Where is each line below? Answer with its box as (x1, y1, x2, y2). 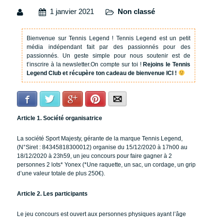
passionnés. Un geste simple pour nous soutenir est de (27, 52, 190, 59)
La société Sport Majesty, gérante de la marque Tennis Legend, (17, 135, 183, 142)
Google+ (77, 95, 101, 103)
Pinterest (100, 95, 125, 103)
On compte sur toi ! (91, 61, 143, 68)
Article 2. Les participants (17, 190, 88, 198)
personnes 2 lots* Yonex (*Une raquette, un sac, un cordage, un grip (17, 161, 196, 169)
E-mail (122, 95, 139, 103)
